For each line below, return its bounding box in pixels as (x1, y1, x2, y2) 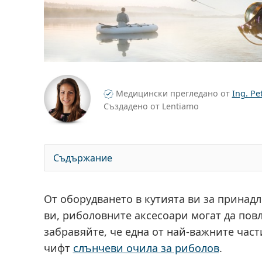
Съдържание (53, 151, 112, 164)
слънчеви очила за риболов (73, 240, 219, 255)
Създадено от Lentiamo (103, 101, 199, 112)
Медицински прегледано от (113, 88, 232, 99)
